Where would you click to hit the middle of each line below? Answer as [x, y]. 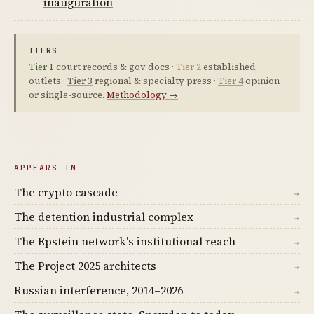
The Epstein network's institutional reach [125, 241]
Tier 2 [189, 67]
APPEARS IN [46, 167]
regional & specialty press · [155, 81]
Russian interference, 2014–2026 [98, 290]
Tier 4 [231, 81]
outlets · [48, 81]
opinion [261, 81]
